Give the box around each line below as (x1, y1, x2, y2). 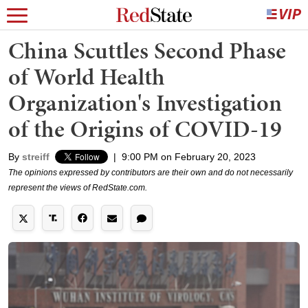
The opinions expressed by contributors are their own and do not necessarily (8, 168, 293, 177)
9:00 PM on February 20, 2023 (122, 151, 256, 162)
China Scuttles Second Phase (8, 34, 286, 67)
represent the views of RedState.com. (8, 183, 147, 192)
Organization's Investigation (8, 87, 282, 119)
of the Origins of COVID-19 (8, 113, 282, 145)
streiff (22, 151, 49, 162)
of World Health (8, 60, 165, 93)
